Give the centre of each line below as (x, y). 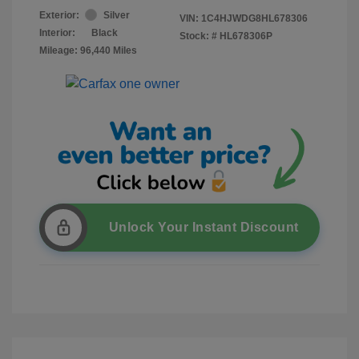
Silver (117, 15)
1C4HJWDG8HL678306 (254, 18)
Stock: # (198, 36)
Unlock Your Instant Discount (204, 227)
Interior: (57, 32)
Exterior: (59, 15)
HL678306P (246, 36)
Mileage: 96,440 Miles (88, 50)
